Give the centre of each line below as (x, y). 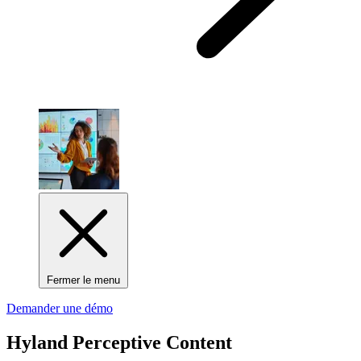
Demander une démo (60, 309)
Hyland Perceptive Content (119, 343)
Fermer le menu (83, 280)
